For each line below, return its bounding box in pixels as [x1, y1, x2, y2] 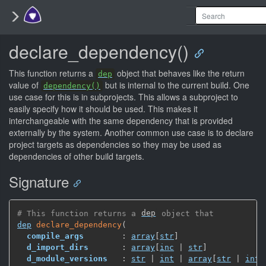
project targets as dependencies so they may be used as [9, 138, 221, 150]
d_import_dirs [27, 242, 88, 252]
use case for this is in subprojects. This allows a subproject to [9, 91, 238, 103]
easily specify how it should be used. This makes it [9, 103, 198, 115]
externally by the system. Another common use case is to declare [9, 126, 254, 138]
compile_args [27, 231, 84, 240]
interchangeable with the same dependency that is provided [9, 115, 233, 126]
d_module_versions [27, 254, 107, 263]
